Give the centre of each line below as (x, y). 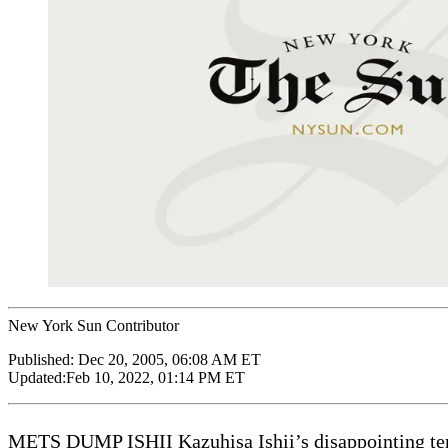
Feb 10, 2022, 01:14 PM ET (155, 377)
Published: (43, 359)
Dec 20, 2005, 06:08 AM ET (169, 359)
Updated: (37, 377)
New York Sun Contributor (93, 325)
